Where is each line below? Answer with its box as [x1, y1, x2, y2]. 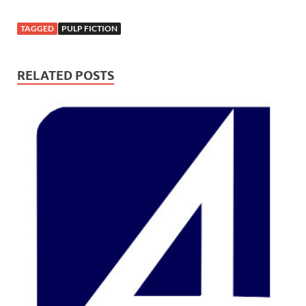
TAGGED [20, 23, 54, 34]
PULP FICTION [61, 23, 117, 34]
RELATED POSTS [17, 68, 114, 83]
